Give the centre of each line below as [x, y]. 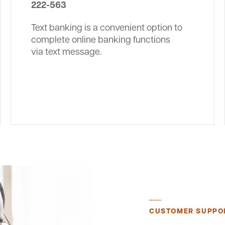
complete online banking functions [100, 39]
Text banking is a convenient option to [106, 27]
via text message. [66, 51]
